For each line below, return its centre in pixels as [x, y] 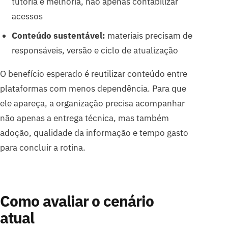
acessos [27, 17]
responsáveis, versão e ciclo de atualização [95, 51]
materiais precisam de [149, 36]
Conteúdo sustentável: [58, 36]
